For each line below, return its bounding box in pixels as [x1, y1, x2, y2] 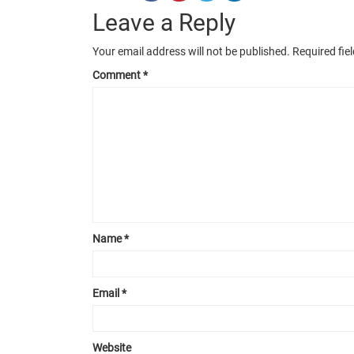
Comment [92, 69, 143, 81]
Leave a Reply [92, 9, 235, 36]
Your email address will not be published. [92, 45, 290, 58]
